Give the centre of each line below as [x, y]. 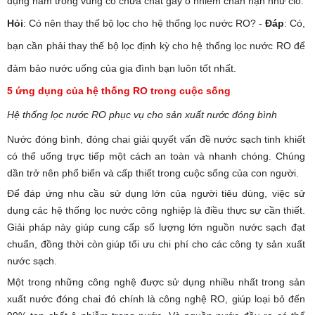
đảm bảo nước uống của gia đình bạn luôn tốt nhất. [122, 68]
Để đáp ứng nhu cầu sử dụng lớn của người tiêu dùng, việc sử [156, 194]
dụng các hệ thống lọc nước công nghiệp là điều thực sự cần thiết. [156, 211]
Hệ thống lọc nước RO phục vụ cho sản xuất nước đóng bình [142, 114]
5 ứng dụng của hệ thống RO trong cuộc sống [119, 90]
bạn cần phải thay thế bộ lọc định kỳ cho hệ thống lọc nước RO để [156, 45]
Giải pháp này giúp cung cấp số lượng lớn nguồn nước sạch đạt [156, 227]
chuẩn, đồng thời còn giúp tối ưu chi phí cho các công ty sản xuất [156, 244]
